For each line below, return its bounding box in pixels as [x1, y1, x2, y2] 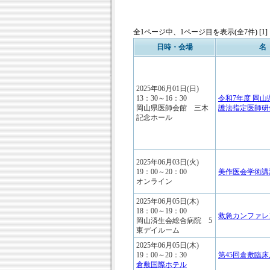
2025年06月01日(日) [136, 84, 199, 93]
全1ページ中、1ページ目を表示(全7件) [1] [133, 28, 268, 36]
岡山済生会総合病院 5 [136, 216, 212, 225]
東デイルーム [136, 226, 180, 234]
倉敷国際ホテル [136, 260, 187, 269]
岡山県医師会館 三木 [136, 104, 209, 112]
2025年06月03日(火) [136, 158, 199, 166]
